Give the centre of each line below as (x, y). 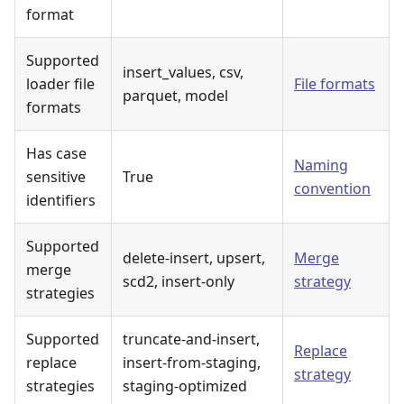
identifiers (61, 200)
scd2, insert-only (179, 281)
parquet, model (175, 95)
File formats (335, 83)
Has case (56, 153)
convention (332, 188)
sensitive (56, 176)
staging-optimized (185, 386)
